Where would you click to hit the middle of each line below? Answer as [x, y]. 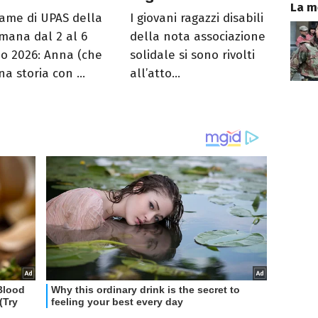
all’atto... [155, 73]
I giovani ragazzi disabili [197, 18]
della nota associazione [198, 36]
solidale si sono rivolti [193, 55]
